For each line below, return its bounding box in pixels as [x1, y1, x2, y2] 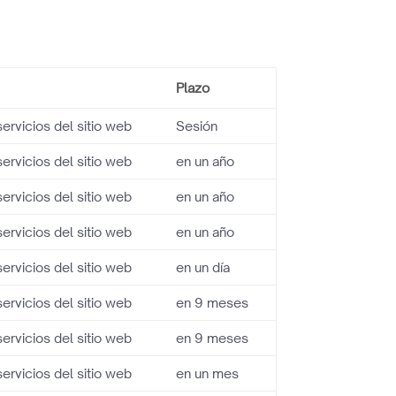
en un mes [176, 365, 240, 382]
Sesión [176, 118, 218, 134]
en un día [176, 259, 231, 276]
